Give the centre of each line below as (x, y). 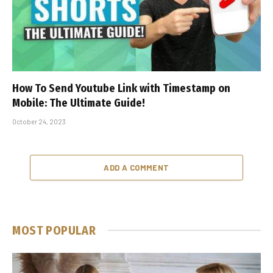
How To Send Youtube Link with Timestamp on (121, 88)
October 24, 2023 (39, 121)
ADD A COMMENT (136, 167)
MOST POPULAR (54, 230)
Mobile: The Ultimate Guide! (79, 103)
